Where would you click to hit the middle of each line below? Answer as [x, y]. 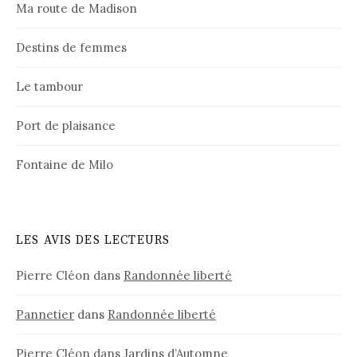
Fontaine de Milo [65, 165]
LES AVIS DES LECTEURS [93, 241]
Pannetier [45, 315]
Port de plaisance [66, 126]
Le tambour [49, 87]
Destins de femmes [71, 48]
